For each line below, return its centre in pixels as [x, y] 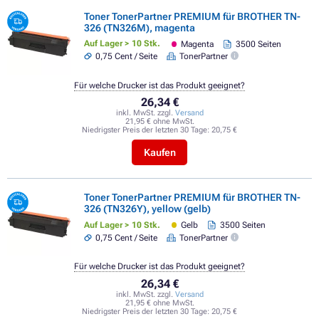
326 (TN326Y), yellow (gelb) [147, 209]
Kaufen [159, 153]
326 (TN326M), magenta [140, 27]
